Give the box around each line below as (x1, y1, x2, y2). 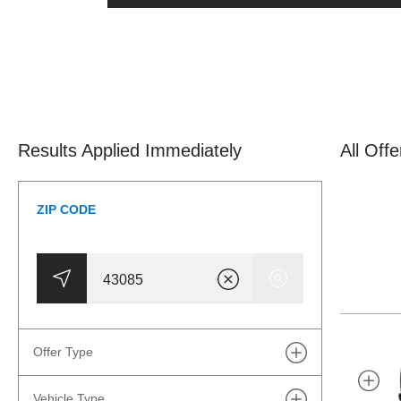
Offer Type (33, 345, 93, 360)
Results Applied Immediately (18, 141, 242, 161)
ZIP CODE (37, 202, 96, 218)
